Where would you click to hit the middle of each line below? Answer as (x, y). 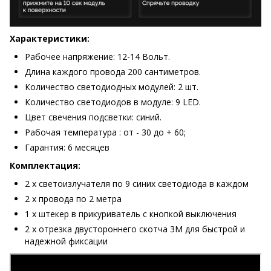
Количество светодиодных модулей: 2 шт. (112, 87)
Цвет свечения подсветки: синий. (93, 117)
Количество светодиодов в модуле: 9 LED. (113, 102)
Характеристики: (50, 38)
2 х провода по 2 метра (73, 199)
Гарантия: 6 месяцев (67, 147)
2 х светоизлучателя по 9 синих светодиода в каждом (137, 184)
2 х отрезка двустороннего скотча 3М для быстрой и (135, 229)
